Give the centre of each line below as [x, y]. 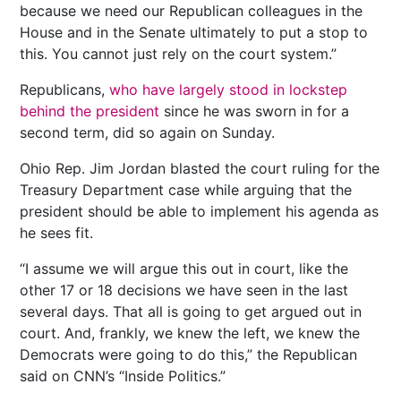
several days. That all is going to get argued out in [191, 311]
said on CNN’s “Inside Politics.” [123, 375]
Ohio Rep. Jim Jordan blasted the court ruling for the [200, 168]
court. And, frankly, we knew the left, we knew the [190, 333]
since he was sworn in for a [255, 111]
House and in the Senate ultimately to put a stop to [194, 32]
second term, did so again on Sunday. [148, 132]
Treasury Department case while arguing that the [186, 189]
